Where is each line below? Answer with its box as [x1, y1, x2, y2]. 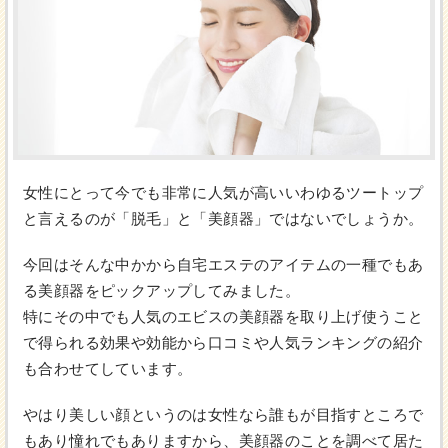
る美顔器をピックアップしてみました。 [23, 282, 301, 300]
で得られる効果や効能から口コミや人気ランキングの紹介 [23, 334, 424, 352]
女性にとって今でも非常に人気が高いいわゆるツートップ [23, 184, 424, 202]
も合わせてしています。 [23, 360, 193, 378]
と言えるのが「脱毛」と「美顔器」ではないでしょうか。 [23, 210, 424, 228]
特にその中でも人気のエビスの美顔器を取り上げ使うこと [23, 308, 424, 326]
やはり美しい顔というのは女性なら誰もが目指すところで [23, 406, 424, 424]
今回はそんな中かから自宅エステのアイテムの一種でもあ [23, 256, 424, 274]
